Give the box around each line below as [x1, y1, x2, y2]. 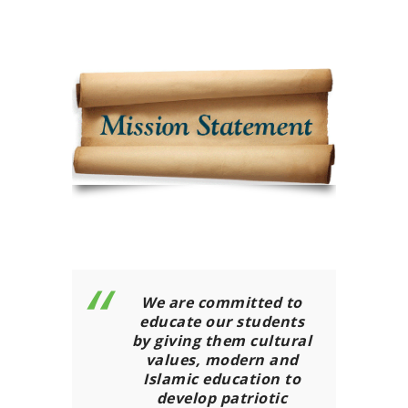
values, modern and [145, 349, 299, 370]
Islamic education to [143, 368, 301, 389]
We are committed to [141, 291, 302, 312]
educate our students [139, 311, 304, 331]
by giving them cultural [131, 330, 312, 351]
